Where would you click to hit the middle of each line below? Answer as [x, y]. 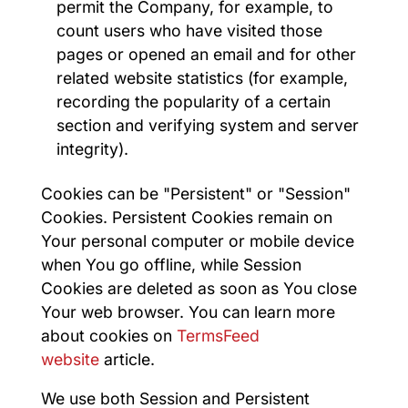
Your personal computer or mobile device [197, 240]
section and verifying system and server [208, 125]
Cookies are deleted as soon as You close [199, 288]
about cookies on [108, 335]
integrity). [93, 148]
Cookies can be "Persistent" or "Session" [195, 193]
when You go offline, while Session [171, 264]
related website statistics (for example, [203, 77]
